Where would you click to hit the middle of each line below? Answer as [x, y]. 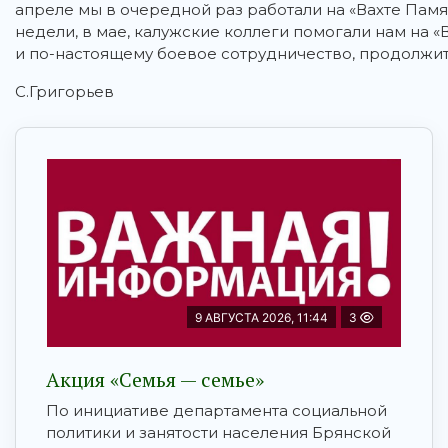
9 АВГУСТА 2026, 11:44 [261, 318]
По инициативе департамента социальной [216, 411]
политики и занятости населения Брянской [218, 433]
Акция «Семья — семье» [155, 380]
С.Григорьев [64, 92]
